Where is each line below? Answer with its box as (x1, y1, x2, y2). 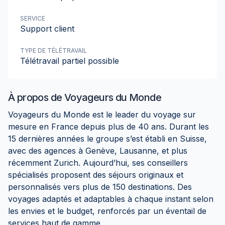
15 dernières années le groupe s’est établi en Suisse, (8, 134, 207, 144)
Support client (20, 24, 74, 34)
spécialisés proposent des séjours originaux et (8, 170, 183, 180)
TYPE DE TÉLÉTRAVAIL (20, 47, 87, 54)
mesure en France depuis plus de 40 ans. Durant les (8, 122, 209, 132)
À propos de (8, 91, 64, 103)
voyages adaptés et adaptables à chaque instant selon (8, 194, 213, 204)
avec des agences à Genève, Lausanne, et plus (8, 146, 187, 156)
